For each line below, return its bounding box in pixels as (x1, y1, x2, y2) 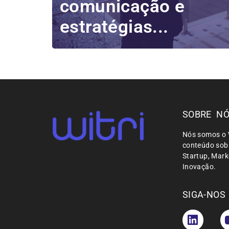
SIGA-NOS (182, 189, 225, 200)
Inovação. (182, 163, 216, 171)
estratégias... (60, 16, 169, 38)
